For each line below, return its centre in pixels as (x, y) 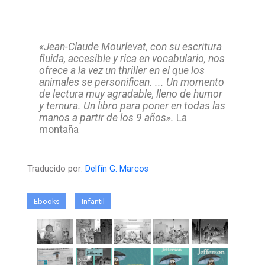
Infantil (93, 201)
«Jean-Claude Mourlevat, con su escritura (130, 47)
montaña (59, 130)
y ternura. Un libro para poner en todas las (132, 106)
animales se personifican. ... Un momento (132, 83)
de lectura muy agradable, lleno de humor (131, 94)
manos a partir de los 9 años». (108, 118)
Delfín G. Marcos (117, 169)
